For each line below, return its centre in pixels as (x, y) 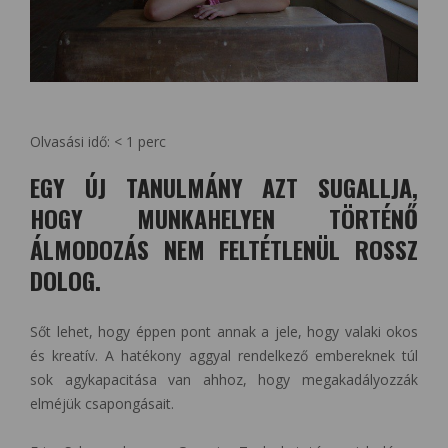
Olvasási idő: (72, 141)
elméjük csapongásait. (102, 403)
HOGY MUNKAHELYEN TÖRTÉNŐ (224, 217)
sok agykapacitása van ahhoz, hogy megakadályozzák (224, 379)
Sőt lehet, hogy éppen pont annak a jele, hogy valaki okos (224, 331)
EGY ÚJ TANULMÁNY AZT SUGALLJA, (224, 186)
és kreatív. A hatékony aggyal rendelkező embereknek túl (224, 355)
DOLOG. (68, 279)
